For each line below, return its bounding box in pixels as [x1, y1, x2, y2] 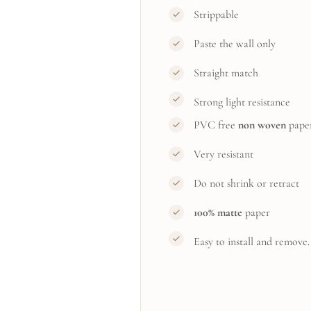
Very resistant [193, 147, 253, 162]
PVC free [193, 118, 238, 133]
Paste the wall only [193, 37, 276, 51]
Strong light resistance [193, 95, 290, 110]
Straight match [193, 66, 258, 81]
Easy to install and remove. [193, 235, 310, 249]
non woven [237, 118, 286, 133]
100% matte [193, 205, 242, 220]
